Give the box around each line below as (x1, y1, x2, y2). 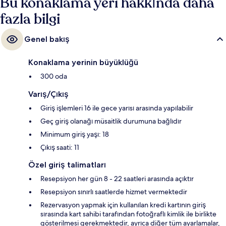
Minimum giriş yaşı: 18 (40, 130, 109, 139)
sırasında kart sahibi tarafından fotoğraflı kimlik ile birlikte (40, 209, 216, 219)
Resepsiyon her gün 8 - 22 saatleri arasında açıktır (40, 174, 194, 184)
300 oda (40, 72, 67, 81)
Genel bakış (24, 34, 70, 44)
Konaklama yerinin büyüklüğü (28, 58, 138, 68)
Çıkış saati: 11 (40, 143, 79, 152)
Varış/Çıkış (28, 89, 69, 99)
